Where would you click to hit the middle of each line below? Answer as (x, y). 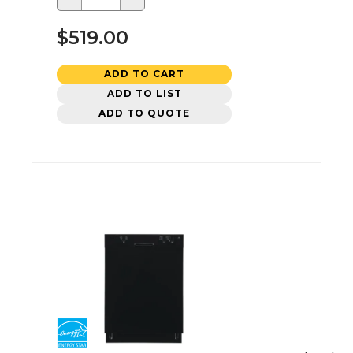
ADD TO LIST (144, 94)
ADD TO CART (144, 74)
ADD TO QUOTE (144, 113)
